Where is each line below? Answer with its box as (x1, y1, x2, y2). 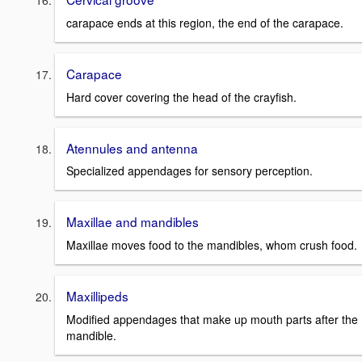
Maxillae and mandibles (66, 213, 199, 231)
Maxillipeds (66, 287, 128, 305)
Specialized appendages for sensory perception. (66, 162, 313, 179)
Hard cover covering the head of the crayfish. (66, 88, 297, 105)
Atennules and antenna (66, 138, 198, 157)
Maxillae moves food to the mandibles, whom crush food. (66, 237, 357, 254)
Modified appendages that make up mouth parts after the (66, 310, 358, 327)
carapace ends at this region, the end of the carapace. (66, 15, 343, 31)
